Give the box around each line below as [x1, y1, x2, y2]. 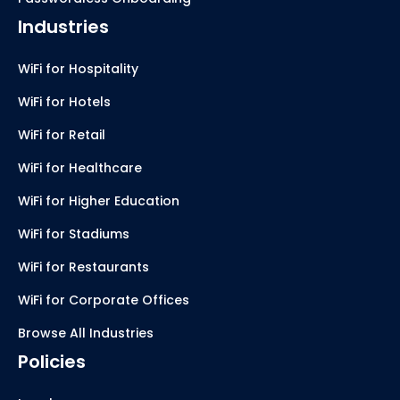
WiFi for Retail [18, 126, 105, 145]
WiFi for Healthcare [18, 159, 142, 178]
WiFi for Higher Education [18, 192, 179, 211]
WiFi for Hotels [18, 93, 111, 112]
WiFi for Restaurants [18, 258, 149, 277]
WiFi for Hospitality [18, 60, 138, 79]
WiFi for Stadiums [18, 225, 129, 244]
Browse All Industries [18, 324, 154, 343]
